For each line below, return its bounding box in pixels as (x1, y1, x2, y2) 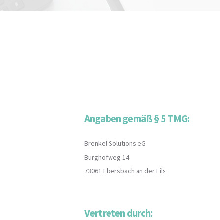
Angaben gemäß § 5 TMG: (84, 112, 190, 126)
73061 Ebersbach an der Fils (84, 166, 166, 176)
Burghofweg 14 (84, 153, 129, 162)
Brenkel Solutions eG (84, 139, 146, 148)
